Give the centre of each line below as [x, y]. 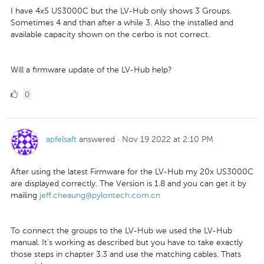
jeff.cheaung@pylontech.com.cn [100, 195]
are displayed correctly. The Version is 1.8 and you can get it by [128, 183]
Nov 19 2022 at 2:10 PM [168, 139]
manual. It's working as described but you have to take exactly [127, 242]
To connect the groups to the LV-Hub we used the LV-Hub [121, 230]
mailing [25, 195]
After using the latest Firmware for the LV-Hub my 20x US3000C [132, 171]
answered [97, 139]
